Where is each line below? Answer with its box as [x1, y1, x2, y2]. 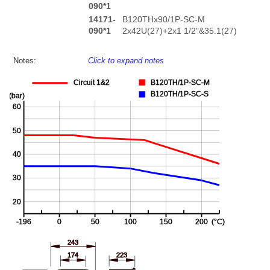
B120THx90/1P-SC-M [122, 14, 205, 24]
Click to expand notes [88, 55, 165, 65]
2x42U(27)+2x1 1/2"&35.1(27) [122, 26, 237, 36]
